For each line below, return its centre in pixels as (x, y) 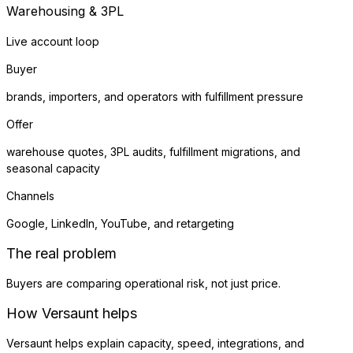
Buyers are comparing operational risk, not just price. (143, 283)
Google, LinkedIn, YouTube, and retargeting (120, 223)
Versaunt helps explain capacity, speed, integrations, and (155, 343)
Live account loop (53, 41)
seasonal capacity (53, 168)
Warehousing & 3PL (65, 11)
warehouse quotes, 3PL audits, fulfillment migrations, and (153, 151)
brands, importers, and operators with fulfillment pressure (155, 96)
